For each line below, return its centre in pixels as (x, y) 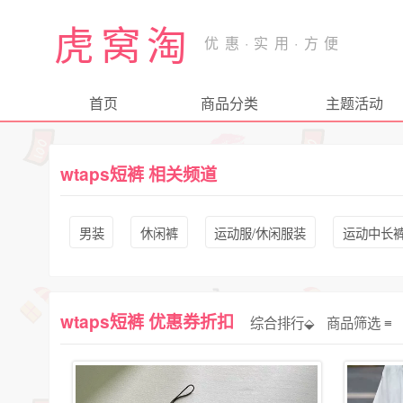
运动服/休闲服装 (260, 232)
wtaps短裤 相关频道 (139, 174)
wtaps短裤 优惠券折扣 (150, 321)
